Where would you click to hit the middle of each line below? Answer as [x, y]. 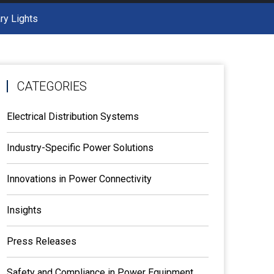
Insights [24, 210]
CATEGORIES [52, 86]
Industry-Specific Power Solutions [80, 147]
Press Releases [42, 241]
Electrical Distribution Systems [73, 116]
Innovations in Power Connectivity [79, 179]
